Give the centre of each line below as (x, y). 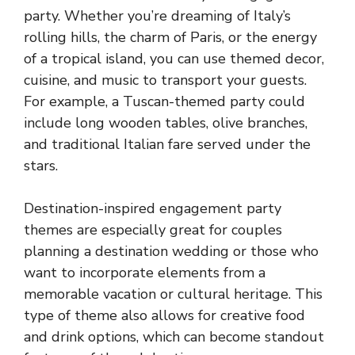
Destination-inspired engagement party (153, 208)
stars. (41, 165)
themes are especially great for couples (153, 229)
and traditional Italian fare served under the (167, 144)
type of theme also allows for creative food (164, 315)
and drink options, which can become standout (174, 336)
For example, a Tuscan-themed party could (164, 101)
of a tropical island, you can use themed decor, (174, 58)
